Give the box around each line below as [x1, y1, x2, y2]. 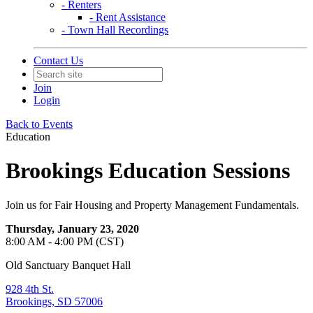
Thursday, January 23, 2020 [6, 222, 139, 235]
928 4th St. [6, 282, 54, 295]
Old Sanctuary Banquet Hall [6, 259, 131, 271]
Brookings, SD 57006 [6, 295, 103, 307]
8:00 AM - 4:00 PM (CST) [6, 235, 124, 247]
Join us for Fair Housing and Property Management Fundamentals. [6, 198, 299, 211]
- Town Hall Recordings [61, 24, 168, 36]
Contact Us [34, 54, 83, 66]
